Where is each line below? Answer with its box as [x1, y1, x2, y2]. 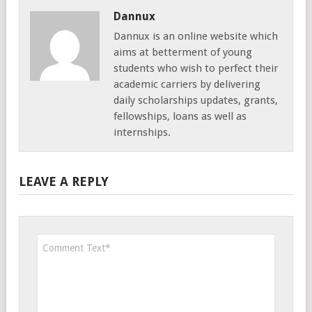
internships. [114, 125, 171, 139]
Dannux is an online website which [114, 29, 278, 42]
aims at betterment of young [114, 45, 252, 58]
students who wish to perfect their [114, 61, 278, 75]
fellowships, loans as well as [114, 109, 247, 123]
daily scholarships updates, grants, [114, 93, 278, 107]
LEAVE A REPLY [19, 173, 109, 189]
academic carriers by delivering [114, 77, 260, 91]
